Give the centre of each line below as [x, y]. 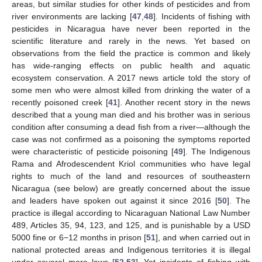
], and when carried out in [203, 237]
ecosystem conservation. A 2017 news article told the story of [131, 77]
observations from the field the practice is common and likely [131, 53]
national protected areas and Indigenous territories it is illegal [131, 249]
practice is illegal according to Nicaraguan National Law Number [131, 213]
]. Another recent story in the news [184, 102]
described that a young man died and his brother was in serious [131, 114]
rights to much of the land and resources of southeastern [131, 176]
